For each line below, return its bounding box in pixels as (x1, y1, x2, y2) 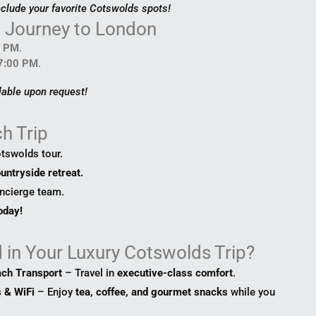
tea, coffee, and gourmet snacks (75, 285, 229, 298)
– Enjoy (35, 285, 76, 298)
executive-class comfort (117, 266, 233, 279)
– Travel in (62, 266, 118, 279)
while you (228, 285, 276, 298)
